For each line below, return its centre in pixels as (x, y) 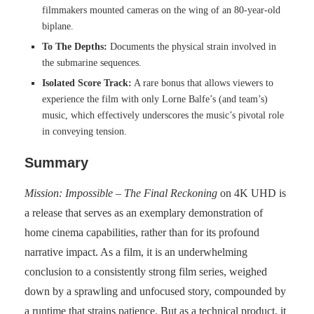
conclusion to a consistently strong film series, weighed (146, 272)
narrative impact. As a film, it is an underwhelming (136, 252)
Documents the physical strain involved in (192, 47)
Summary (56, 163)
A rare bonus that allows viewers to (203, 83)
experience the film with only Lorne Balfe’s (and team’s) (155, 100)
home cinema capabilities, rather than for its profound (142, 233)
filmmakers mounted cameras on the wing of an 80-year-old (161, 11)
